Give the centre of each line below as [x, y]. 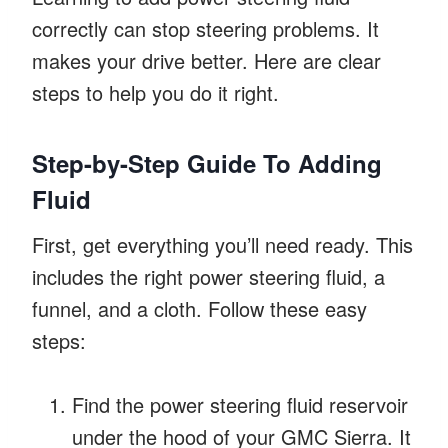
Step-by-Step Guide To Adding [207, 162]
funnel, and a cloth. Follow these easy [199, 308]
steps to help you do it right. [155, 92]
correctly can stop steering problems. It [205, 28]
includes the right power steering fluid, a [208, 276]
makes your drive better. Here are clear [206, 60]
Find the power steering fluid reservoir [240, 404]
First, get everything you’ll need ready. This [222, 244]
